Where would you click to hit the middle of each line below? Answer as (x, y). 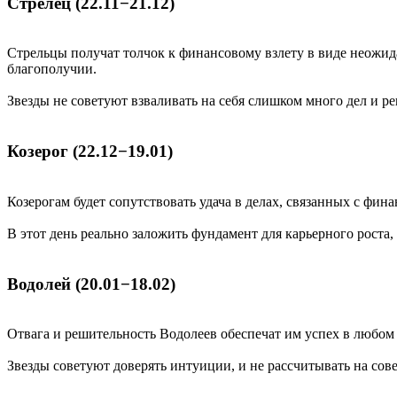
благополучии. (52, 69)
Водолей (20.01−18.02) (91, 284)
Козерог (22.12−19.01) (90, 152)
